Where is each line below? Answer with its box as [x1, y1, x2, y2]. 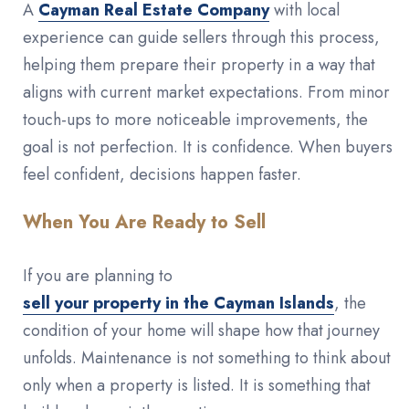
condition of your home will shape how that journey [23, 318, 380, 342]
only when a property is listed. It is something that [23, 372, 371, 397]
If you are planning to [23, 263, 173, 288]
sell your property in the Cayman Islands [23, 290, 334, 315]
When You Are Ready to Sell [23, 208, 266, 236]
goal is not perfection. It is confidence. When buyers [23, 134, 393, 159]
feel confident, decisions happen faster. [23, 162, 301, 186]
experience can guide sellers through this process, [23, 25, 380, 49]
